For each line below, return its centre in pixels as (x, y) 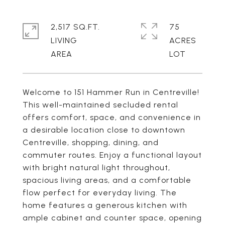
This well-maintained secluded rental (100, 105)
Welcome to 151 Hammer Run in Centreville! (111, 92)
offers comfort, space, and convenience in (112, 117)
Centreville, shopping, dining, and (91, 142)
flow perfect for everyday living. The (100, 193)
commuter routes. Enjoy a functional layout (112, 155)
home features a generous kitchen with (105, 205)
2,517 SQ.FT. (75, 27)
